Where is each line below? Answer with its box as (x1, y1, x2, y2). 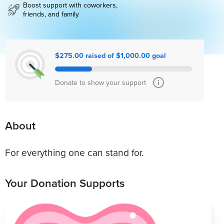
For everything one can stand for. (5, 145, 143, 159)
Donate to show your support (55, 77, 146, 88)
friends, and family (23, 9, 79, 19)
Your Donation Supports (5, 174, 125, 191)
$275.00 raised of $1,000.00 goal (55, 50, 166, 61)
